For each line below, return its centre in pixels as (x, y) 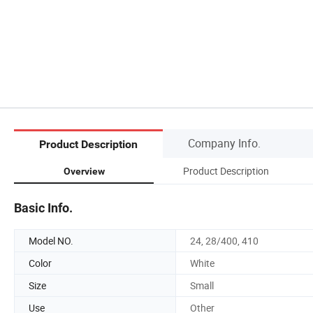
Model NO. (51, 240)
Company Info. (224, 143)
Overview (84, 171)
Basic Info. (43, 208)
